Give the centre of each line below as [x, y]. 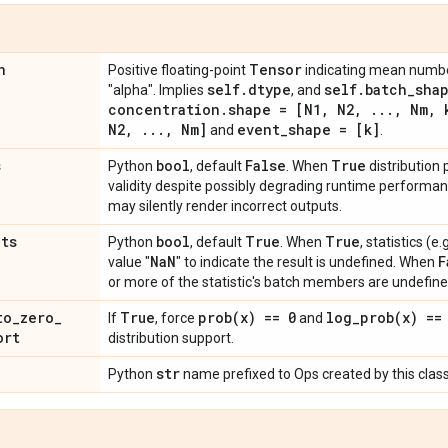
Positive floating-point [178, 70]
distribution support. [171, 338]
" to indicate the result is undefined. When [307, 262]
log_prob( [364, 317]
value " [129, 262]
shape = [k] [334, 129]
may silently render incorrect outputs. [225, 206]
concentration [164, 109]
